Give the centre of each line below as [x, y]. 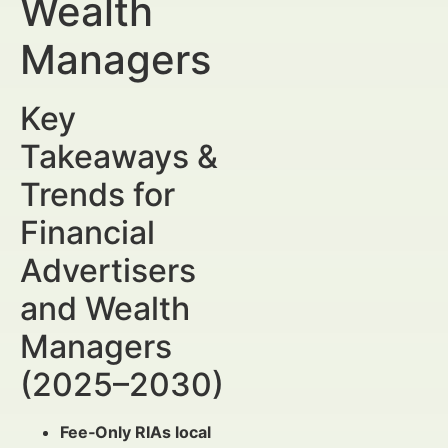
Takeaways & [119, 156]
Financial [87, 232]
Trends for [97, 194]
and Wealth [105, 308]
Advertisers [108, 270]
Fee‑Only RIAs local [135, 432]
